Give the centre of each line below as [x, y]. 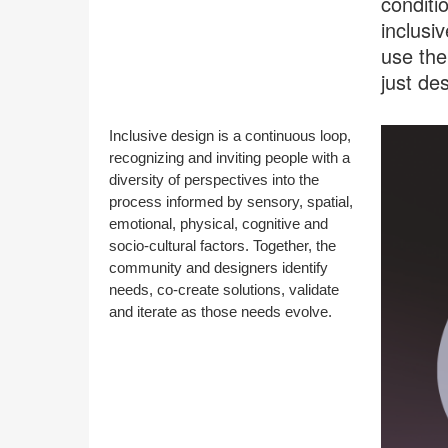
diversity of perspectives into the [214, 180]
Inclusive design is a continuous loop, [230, 136]
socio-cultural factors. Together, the [222, 246]
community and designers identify [218, 268]
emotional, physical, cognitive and [218, 224]
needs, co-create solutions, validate [224, 290]
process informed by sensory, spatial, [231, 202]
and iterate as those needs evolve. [220, 312]
